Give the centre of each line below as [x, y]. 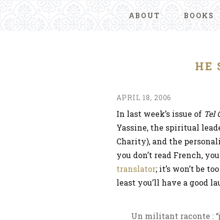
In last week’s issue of [160, 114]
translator [136, 169]
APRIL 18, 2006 [144, 97]
